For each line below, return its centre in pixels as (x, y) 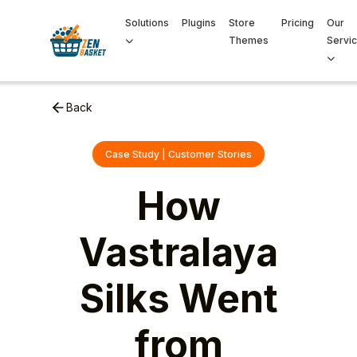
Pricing (297, 23)
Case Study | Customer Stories (178, 154)
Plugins (198, 23)
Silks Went (178, 298)
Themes (248, 40)
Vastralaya (178, 252)
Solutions (147, 23)
